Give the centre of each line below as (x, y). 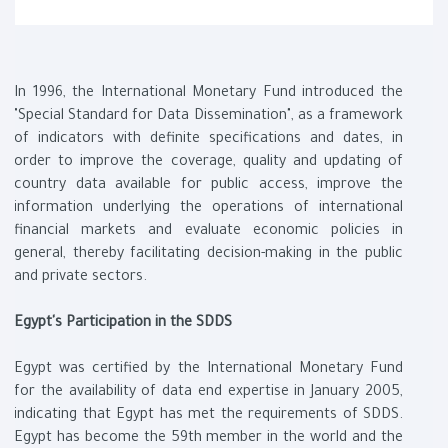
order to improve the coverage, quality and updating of (208, 163)
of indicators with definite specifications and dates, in (208, 140)
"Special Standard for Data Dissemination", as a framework (208, 117)
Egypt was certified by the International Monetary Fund (208, 370)
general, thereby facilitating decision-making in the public (208, 255)
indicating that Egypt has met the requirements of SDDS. (208, 416)
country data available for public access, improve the (208, 186)
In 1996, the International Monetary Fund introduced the (208, 94)
